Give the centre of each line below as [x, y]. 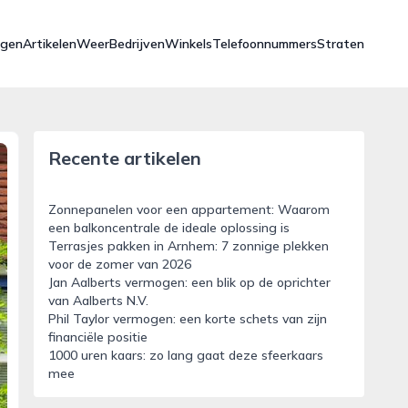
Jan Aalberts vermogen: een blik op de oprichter [189, 282]
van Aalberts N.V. [98, 301]
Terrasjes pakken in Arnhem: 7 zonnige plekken [188, 246]
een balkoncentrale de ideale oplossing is [168, 228]
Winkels [189, 44]
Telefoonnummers [265, 44]
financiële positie [97, 337]
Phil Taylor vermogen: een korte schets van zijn [187, 319]
